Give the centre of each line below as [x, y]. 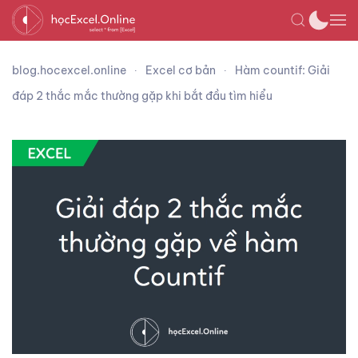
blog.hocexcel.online [69, 70]
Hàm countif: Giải [282, 70]
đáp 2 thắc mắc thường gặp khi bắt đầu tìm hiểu [142, 96]
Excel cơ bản [181, 70]
